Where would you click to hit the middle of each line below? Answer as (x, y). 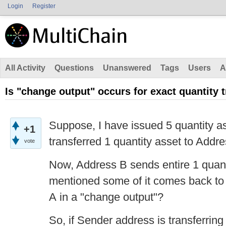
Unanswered (127, 68)
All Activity (25, 68)
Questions (74, 68)
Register (44, 6)
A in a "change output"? (108, 197)
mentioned (76, 181)
